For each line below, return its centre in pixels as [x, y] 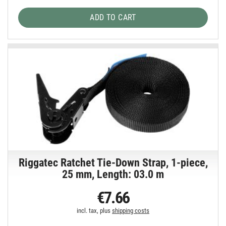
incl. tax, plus [95, 211]
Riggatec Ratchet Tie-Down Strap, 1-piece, [113, 163]
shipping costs [131, 211]
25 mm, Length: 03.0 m [113, 175]
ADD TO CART [113, 17]
